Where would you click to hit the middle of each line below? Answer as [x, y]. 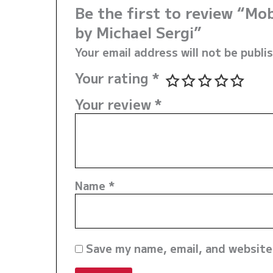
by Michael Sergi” [139, 32]
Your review [115, 104]
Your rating [114, 78]
